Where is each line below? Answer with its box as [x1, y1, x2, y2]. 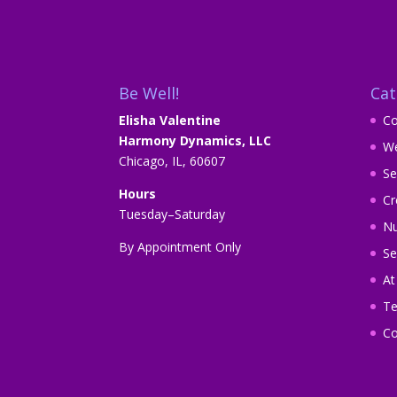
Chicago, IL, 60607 [119, 152, 226, 169]
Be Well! [119, 82, 180, 104]
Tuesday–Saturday [119, 205, 226, 222]
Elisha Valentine [119, 111, 222, 128]
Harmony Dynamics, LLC [119, 131, 272, 149]
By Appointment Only [119, 237, 242, 255]
